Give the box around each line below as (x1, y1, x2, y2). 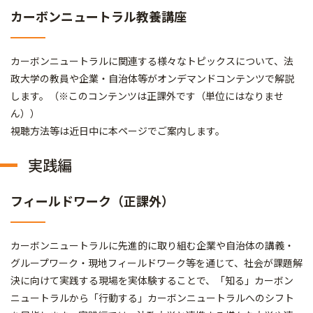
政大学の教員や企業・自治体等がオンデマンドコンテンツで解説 (10, 71, 294, 85)
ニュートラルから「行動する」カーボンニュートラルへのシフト (10, 290, 294, 305)
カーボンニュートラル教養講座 (10, 6, 187, 25)
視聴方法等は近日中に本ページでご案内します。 (10, 123, 225, 138)
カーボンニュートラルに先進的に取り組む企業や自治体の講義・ (10, 238, 294, 252)
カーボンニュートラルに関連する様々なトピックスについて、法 (10, 53, 293, 68)
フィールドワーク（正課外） (10, 191, 174, 210)
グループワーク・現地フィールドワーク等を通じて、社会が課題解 (10, 255, 303, 270)
